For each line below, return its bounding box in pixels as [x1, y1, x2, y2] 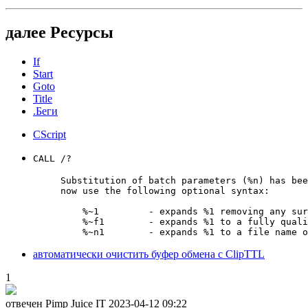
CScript [33, 128, 66, 140]
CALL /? [33, 153, 71, 164]
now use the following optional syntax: [60, 185, 269, 196]
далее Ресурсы [5, 23, 113, 41]
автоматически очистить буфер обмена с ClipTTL [33, 247, 265, 260]
